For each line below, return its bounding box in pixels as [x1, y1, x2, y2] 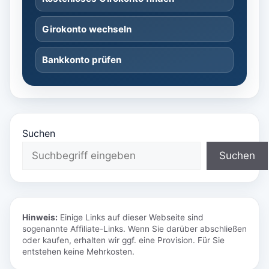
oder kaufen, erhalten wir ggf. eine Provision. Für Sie [22, 235, 225, 246]
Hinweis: [22, 213, 58, 223]
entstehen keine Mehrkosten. [22, 247, 134, 257]
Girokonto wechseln [42, 23, 131, 35]
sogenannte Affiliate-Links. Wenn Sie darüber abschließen [22, 224, 247, 234]
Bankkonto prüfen [42, 54, 121, 66]
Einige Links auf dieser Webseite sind [58, 213, 204, 223]
